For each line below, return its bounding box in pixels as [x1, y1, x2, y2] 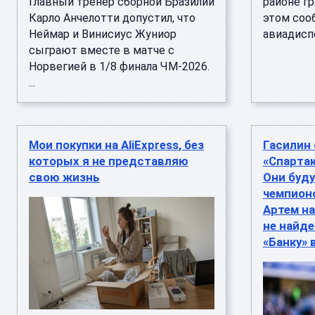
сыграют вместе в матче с [29, 44, 174, 57]
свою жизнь [29, 170, 100, 184]
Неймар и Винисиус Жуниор [29, 27, 176, 41]
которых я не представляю [29, 154, 188, 168]
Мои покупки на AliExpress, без [29, 138, 204, 152]
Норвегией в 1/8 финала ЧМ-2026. [29, 60, 210, 73]
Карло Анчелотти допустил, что [29, 11, 195, 25]
